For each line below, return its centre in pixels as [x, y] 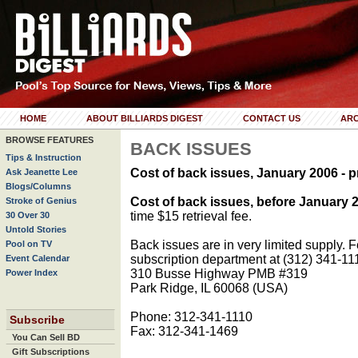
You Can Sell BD [46, 337]
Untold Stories [36, 229]
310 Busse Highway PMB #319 [219, 273]
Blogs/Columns [38, 186]
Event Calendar [38, 258]
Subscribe [37, 320]
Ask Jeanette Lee [42, 172]
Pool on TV [29, 244]
